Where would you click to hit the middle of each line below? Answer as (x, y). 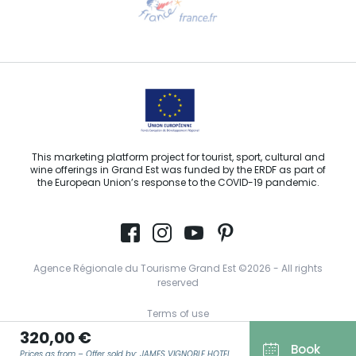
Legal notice (178, 339)
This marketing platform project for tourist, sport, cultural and (178, 159)
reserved (178, 284)
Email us (178, 26)
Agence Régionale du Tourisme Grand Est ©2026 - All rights (178, 270)
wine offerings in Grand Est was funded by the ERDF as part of (178, 171)
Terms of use (178, 315)
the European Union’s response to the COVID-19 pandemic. (178, 184)
